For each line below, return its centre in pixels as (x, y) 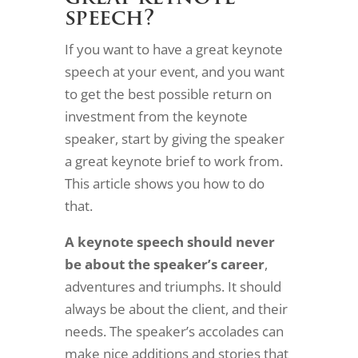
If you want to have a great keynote (173, 49)
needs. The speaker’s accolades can (174, 331)
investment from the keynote (156, 116)
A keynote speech (124, 242)
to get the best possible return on (168, 94)
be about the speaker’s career (164, 264)
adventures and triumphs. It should (173, 286)
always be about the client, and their (176, 309)
